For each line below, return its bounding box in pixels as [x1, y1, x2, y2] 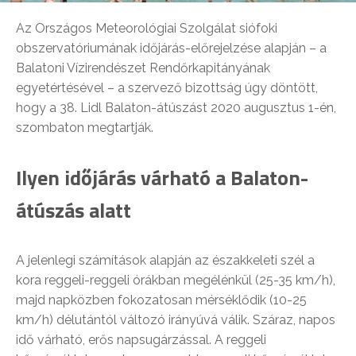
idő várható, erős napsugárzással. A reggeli [16, 331, 266, 347]
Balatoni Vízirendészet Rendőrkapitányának [16, 60, 270, 75]
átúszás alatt [16, 194, 131, 226]
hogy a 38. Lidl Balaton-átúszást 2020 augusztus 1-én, [16, 99, 336, 115]
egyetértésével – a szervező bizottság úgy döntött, [16, 79, 318, 95]
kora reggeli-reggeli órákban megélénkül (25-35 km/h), [16, 272, 335, 288]
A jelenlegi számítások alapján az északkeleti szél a [16, 252, 315, 268]
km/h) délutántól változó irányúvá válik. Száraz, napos [16, 311, 335, 327]
